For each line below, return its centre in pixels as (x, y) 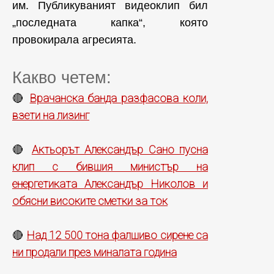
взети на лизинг (51, 115)
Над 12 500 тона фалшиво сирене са (117, 235)
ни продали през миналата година (94, 252)
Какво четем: (62, 77)
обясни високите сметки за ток (90, 201)
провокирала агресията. (74, 39)
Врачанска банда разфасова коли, (119, 98)
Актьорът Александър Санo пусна (120, 149)
